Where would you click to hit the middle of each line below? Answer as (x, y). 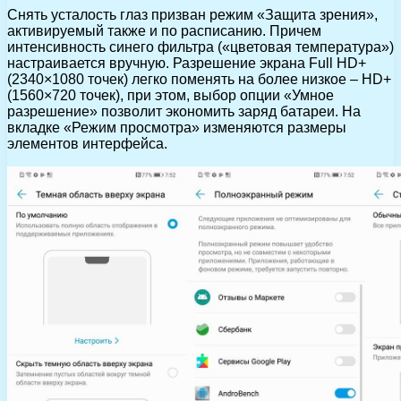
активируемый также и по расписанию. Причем (164, 31)
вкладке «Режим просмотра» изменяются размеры (177, 128)
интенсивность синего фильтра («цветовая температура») (200, 47)
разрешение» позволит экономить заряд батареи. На (184, 112)
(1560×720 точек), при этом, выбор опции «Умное (171, 96)
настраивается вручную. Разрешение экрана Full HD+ (187, 64)
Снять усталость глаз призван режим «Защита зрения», (192, 15)
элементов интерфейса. (87, 144)
